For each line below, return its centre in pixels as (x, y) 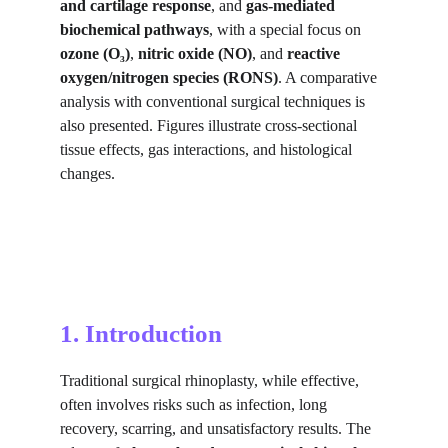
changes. (87, 173)
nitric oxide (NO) (195, 53)
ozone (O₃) (95, 53)
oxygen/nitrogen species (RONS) (169, 77)
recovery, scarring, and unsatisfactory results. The (217, 428)
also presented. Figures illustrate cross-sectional (210, 125)
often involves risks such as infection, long (195, 404)
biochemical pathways (134, 29)
